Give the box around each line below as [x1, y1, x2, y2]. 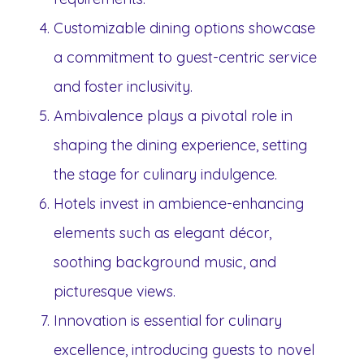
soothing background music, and [54, 252, 276, 271]
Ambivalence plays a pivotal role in [54, 106, 292, 125]
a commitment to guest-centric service [54, 47, 317, 67]
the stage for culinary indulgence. [54, 164, 277, 184]
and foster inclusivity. [54, 76, 193, 96]
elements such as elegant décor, [54, 223, 271, 242]
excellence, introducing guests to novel [54, 340, 314, 359]
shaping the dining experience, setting [54, 135, 307, 154]
